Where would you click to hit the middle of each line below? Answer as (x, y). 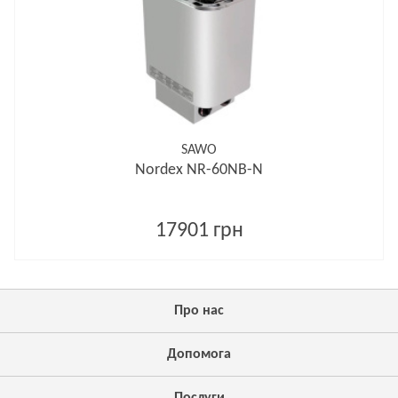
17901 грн (199, 231)
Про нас (199, 311)
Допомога (199, 354)
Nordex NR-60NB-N (199, 170)
